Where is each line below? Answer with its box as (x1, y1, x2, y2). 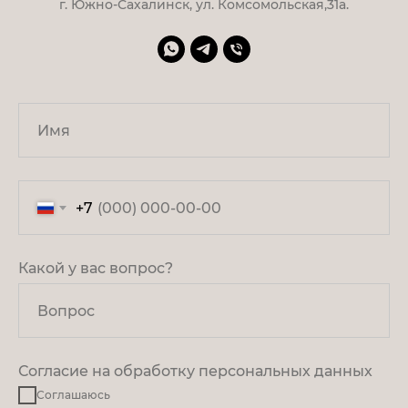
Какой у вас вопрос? (18, 260, 173, 278)
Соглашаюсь (36, 388, 110, 403)
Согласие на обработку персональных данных (18, 362, 372, 381)
